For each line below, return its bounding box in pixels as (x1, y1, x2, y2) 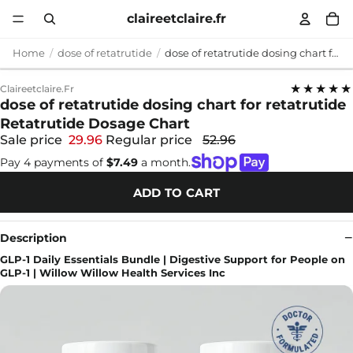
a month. (138, 154, 191, 169)
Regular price (106, 132, 195, 147)
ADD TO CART (132, 184, 221, 200)
